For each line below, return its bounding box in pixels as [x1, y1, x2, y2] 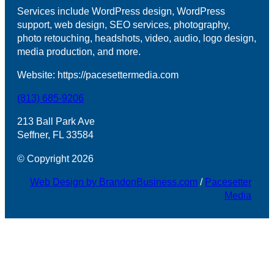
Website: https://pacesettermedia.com [17, 69, 179, 81]
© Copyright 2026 [17, 152, 94, 164]
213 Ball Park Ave [17, 116, 95, 127]
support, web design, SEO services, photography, [17, 19, 231, 31]
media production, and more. [17, 46, 141, 57]
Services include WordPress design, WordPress [17, 6, 226, 17]
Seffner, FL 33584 [17, 129, 94, 141]
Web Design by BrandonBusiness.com [29, 176, 198, 187]
